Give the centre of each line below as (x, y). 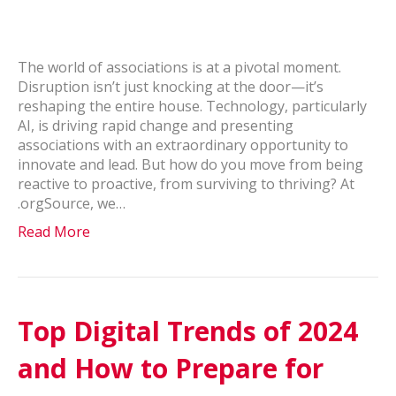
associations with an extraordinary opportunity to (183, 145)
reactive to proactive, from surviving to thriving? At (186, 183)
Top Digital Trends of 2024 (188, 331)
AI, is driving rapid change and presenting (156, 125)
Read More (54, 231)
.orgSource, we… (72, 203)
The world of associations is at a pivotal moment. (179, 67)
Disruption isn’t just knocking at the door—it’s (171, 86)
